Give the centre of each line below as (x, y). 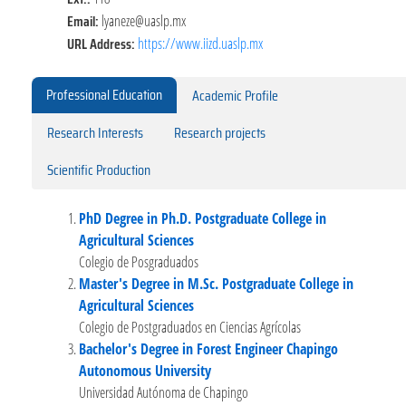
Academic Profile (235, 95)
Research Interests (95, 132)
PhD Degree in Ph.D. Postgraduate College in (203, 218)
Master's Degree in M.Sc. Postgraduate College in (216, 283)
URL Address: (102, 43)
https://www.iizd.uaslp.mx (200, 43)
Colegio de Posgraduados (139, 261)
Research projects (220, 132)
